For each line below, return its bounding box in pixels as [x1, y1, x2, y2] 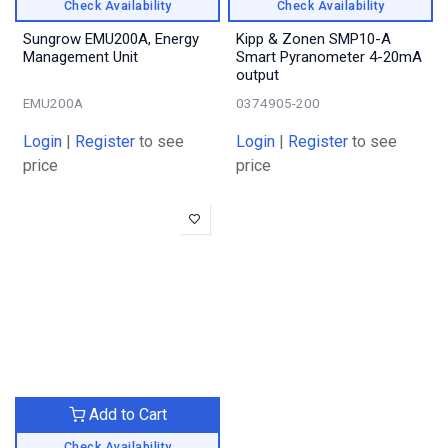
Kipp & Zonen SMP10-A [236, 30, 391, 49]
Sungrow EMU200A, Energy [23, 30, 199, 49]
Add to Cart [84, 405, 167, 425]
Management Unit [23, 48, 138, 67]
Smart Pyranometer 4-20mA [236, 48, 422, 67]
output [236, 66, 279, 85]
